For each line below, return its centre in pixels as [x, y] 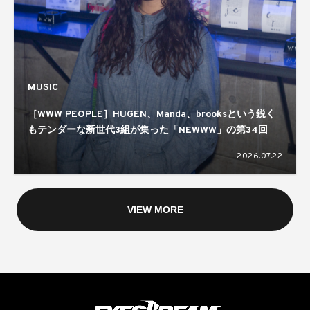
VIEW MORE [155, 210]
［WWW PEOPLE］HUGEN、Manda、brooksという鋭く [152, 115]
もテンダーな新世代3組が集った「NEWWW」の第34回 [148, 130]
